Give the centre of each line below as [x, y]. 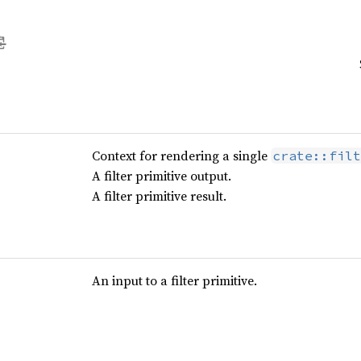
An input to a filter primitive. [174, 280]
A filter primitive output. [161, 176]
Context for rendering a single [181, 156]
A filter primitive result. [159, 196]
